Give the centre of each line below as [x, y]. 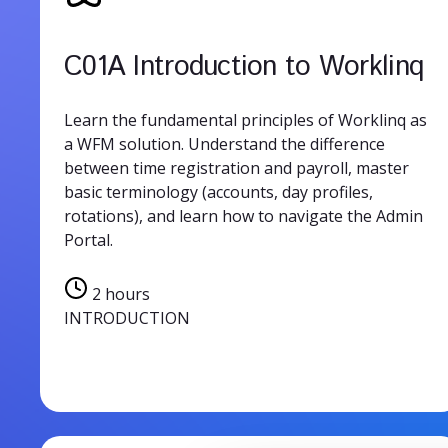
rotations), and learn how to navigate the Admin [243, 215]
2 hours [119, 293]
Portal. [88, 239]
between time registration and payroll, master [236, 167]
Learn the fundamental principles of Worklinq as [245, 119]
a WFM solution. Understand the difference [224, 143]
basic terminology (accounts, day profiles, [218, 191]
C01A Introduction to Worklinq [244, 66]
